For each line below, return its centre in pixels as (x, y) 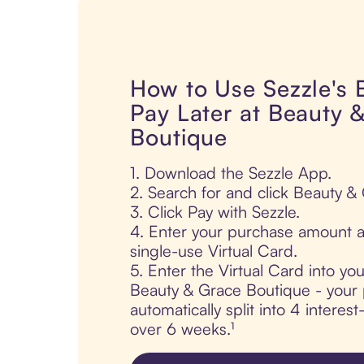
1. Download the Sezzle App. (231, 173)
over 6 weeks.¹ (182, 329)
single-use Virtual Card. (214, 251)
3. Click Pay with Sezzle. (215, 212)
